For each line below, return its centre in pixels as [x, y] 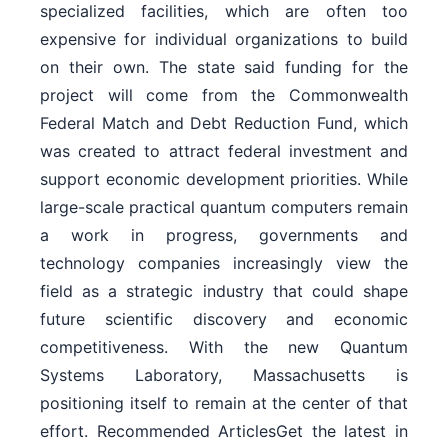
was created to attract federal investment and [224, 150]
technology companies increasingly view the [224, 262]
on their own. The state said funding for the [224, 66]
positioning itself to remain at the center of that [224, 402]
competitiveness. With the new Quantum [224, 346]
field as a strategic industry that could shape [224, 290]
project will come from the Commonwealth [224, 94]
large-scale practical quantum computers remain [224, 206]
